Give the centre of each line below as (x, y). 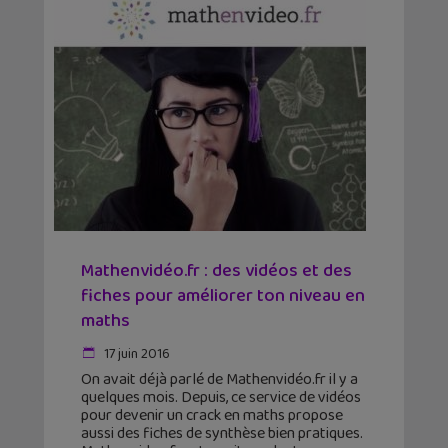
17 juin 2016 (135, 354)
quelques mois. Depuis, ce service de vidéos (221, 398)
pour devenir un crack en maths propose (212, 416)
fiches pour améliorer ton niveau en (223, 296)
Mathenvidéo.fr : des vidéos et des (216, 271)
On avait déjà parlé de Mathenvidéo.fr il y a (219, 380)
